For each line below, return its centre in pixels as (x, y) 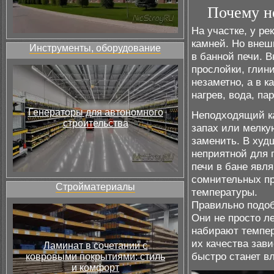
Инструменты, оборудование (95, 48)
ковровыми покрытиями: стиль (95, 257)
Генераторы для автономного (95, 112)
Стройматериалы (95, 187)
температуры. (224, 192)
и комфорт (95, 268)
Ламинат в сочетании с (95, 246)
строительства (95, 123)
